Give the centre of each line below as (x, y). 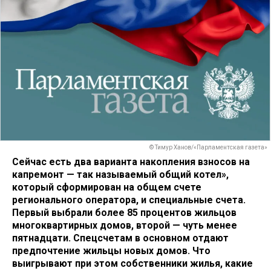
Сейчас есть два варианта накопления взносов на (131, 162)
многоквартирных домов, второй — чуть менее (125, 225)
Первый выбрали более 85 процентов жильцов (124, 212)
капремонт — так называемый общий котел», (120, 174)
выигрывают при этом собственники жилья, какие (132, 263)
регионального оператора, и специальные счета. (129, 200)
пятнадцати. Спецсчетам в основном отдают (120, 238)
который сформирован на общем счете (107, 187)
